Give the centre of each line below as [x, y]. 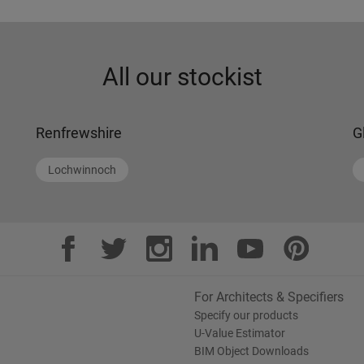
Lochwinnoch [82, 170]
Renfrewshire [79, 133]
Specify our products [246, 315]
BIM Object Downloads [251, 351]
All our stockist [182, 77]
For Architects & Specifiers [269, 297]
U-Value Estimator [240, 333]
